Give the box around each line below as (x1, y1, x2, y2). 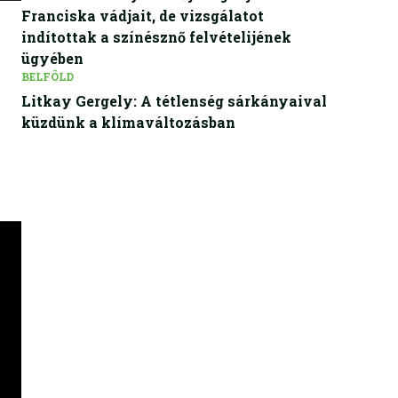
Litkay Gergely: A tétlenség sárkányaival (21, 92, 327, 110)
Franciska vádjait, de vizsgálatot (21, 6, 264, 25)
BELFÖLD (21, 69, 74, 84)
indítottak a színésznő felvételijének (21, 28, 291, 46)
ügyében (21, 49, 84, 68)
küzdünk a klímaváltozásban (21, 113, 235, 131)
